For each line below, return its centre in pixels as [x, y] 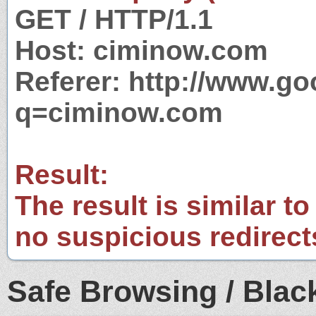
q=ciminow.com [119, 112]
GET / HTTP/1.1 [114, 19]
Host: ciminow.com [141, 50]
